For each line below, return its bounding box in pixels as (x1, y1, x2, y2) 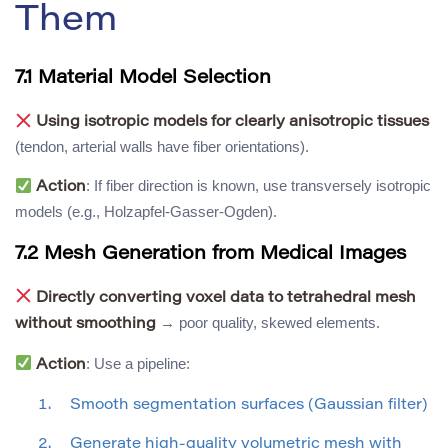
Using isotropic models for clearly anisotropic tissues (36, 115, 430, 131)
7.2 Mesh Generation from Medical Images (15, 244, 407, 264)
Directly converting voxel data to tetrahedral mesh (36, 290, 417, 306)
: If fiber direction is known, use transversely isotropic (86, 177, 432, 195)
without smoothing (15, 316, 156, 332)
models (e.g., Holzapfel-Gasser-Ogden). (15, 203, 277, 221)
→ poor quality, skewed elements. (156, 313, 380, 331)
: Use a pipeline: (86, 354, 191, 372)
